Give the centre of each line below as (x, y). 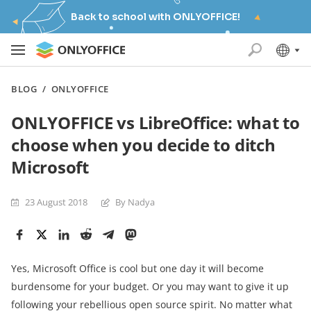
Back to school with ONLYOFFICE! (155, 17)
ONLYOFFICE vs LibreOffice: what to (155, 123)
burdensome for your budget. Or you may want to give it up (150, 286)
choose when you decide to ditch (143, 145)
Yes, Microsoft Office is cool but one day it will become (137, 268)
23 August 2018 (56, 202)
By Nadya (135, 202)
